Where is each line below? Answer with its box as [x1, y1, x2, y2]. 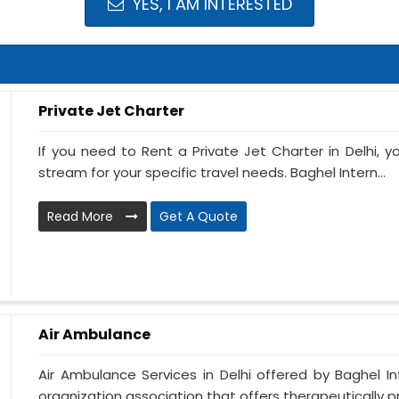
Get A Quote [159, 208, 238, 226]
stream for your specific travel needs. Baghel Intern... [38, 163, 386, 183]
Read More [47, 208, 117, 226]
